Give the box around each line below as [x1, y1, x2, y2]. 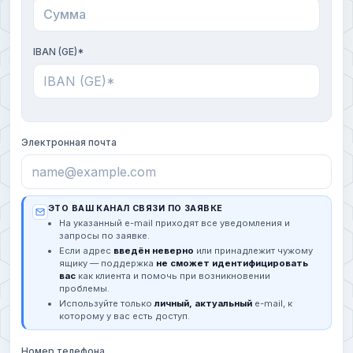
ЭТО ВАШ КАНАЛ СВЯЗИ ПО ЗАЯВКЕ [48, 203, 223, 214]
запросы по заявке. [59, 230, 150, 242]
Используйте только [59, 298, 154, 310]
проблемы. [59, 283, 110, 295]
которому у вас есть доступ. [59, 310, 190, 322]
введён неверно [113, 245, 194, 257]
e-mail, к [252, 298, 292, 310]
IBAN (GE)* [33, 46, 84, 58]
